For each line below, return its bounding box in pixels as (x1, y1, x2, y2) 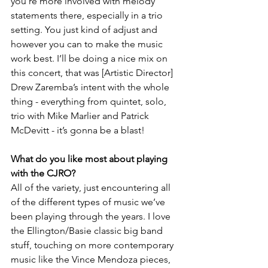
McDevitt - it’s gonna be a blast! (11, 124, 145, 136)
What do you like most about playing (11, 153, 170, 165)
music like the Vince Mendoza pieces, (11, 254, 173, 265)
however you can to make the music (11, 38, 165, 50)
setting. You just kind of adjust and (11, 24, 160, 35)
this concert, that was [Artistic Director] (11, 67, 175, 78)
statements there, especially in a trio (11, 10, 165, 21)
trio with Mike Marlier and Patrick (11, 110, 151, 121)
